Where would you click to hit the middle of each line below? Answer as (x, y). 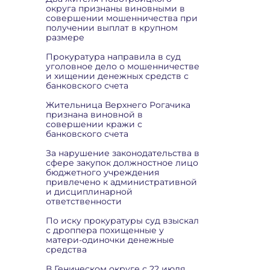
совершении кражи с (94, 124)
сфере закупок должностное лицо (122, 163)
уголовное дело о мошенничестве (123, 66)
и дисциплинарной (89, 192)
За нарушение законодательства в (123, 153)
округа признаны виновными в (115, 8)
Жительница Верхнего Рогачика (118, 105)
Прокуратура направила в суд (113, 57)
